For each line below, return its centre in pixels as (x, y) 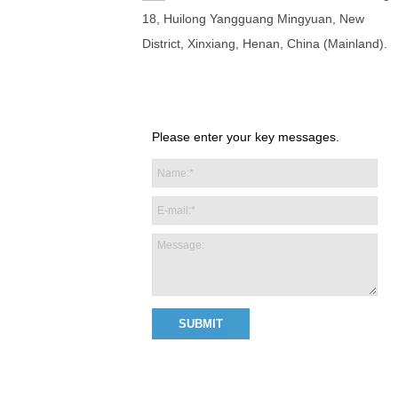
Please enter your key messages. (246, 137)
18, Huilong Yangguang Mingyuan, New (253, 19)
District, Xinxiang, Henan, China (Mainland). (265, 44)
